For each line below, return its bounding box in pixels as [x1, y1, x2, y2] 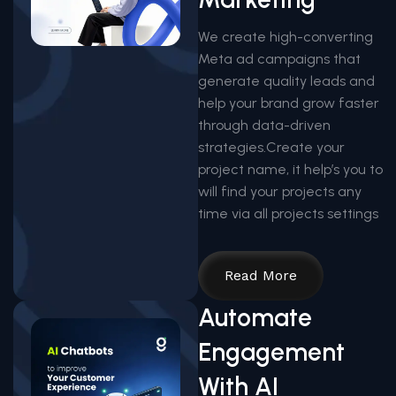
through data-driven [198, 116, 331, 133]
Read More [225, 266, 297, 284]
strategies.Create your [198, 138, 345, 156]
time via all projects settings [198, 204, 378, 222]
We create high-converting [198, 27, 373, 45]
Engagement [198, 336, 345, 367]
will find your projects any [198, 182, 362, 200]
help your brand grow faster [198, 94, 379, 111]
